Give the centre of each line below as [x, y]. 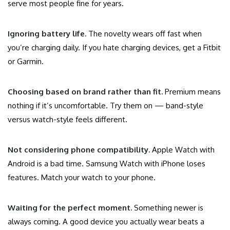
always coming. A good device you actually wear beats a [106, 222]
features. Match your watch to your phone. [82, 178]
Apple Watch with [182, 150]
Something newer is [168, 208]
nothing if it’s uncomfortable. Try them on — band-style [106, 106]
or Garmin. [26, 62]
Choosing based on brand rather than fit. [85, 92]
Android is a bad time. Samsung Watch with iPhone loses [107, 164]
